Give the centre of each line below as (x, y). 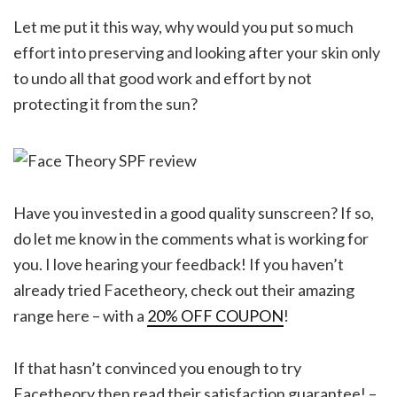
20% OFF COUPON (215, 315)
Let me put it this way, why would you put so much (183, 26)
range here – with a (80, 315)
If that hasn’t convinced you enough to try (157, 367)
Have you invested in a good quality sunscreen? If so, (194, 212)
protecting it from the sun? (105, 103)
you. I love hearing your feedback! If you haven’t (179, 264)
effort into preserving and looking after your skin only (197, 52)
